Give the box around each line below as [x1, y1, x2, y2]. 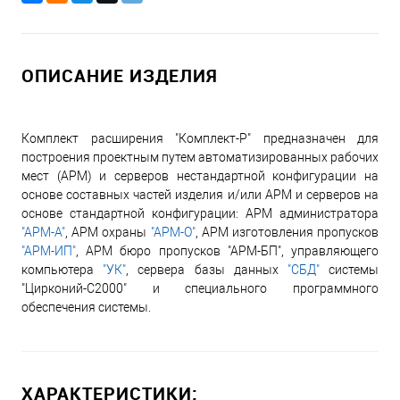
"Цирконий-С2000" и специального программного [21, 280, 379, 296]
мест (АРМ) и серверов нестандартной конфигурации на [21, 168, 379, 183]
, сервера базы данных [126, 262, 287, 277]
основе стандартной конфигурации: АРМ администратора [21, 205, 379, 221]
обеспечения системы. [21, 299, 151, 314]
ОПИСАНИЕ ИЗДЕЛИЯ [21, 62, 218, 87]
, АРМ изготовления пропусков [195, 224, 379, 239]
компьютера [21, 262, 104, 277]
